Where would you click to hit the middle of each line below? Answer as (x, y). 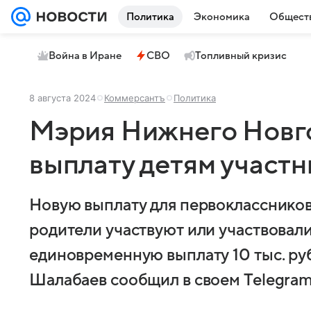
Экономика (222, 17)
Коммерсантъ (135, 98)
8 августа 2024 (62, 98)
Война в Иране (85, 56)
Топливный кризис (241, 56)
